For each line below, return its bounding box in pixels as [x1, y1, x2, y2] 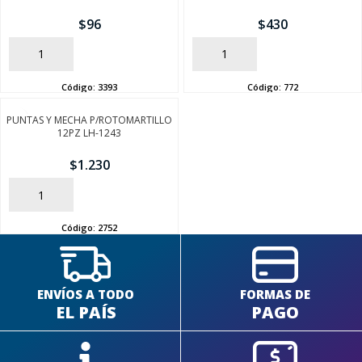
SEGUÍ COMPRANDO [132, 108, 230, 122]
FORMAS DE [240, 285, 311, 302]
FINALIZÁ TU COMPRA [127, 143, 235, 157]
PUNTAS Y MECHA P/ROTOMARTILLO [6, 113, 172, 128]
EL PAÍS [55, 301, 116, 323]
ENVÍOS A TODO [37, 285, 135, 302]
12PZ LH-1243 [57, 126, 121, 141]
